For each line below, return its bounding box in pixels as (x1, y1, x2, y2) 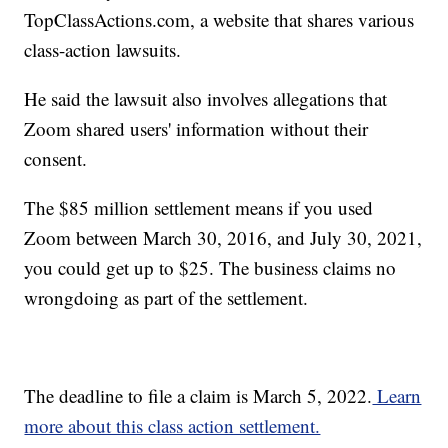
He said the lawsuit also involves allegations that (24, 85, 388, 111)
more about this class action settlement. (24, 412, 321, 438)
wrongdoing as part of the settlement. (24, 284, 309, 310)
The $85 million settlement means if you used (24, 194, 374, 220)
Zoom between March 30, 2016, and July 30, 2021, (24, 224, 423, 250)
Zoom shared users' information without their (24, 115, 369, 141)
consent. (24, 145, 88, 171)
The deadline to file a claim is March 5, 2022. (24, 382, 373, 408)
